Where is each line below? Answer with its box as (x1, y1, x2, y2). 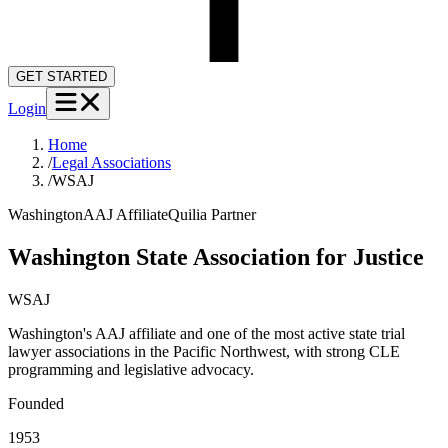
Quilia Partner (168, 205, 256, 223)
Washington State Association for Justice (8, 243, 424, 270)
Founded (8, 394, 64, 412)
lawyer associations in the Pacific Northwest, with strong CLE (8, 342, 400, 360)
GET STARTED (16, 68, 107, 84)
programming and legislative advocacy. (8, 360, 254, 378)
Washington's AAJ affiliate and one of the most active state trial (8, 324, 405, 342)
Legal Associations (52, 153, 171, 171)
